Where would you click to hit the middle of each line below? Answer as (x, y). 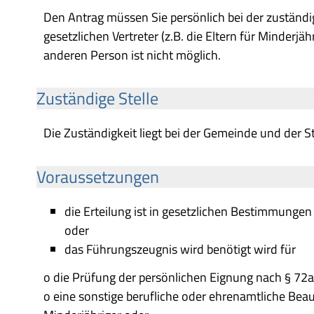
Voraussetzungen (98, 176)
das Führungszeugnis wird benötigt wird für (180, 249)
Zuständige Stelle (97, 98)
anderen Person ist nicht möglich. (132, 55)
